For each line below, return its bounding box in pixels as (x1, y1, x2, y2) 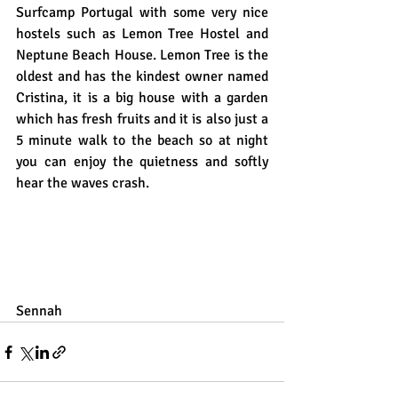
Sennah (16, 302, 62, 321)
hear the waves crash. (16, 174, 153, 193)
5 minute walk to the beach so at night (16, 131, 268, 150)
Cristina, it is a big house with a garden (16, 89, 268, 107)
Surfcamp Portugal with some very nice (16, 4, 268, 22)
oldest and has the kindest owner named (16, 68, 268, 86)
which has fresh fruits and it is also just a (16, 110, 268, 129)
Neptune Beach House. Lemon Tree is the (16, 46, 268, 65)
